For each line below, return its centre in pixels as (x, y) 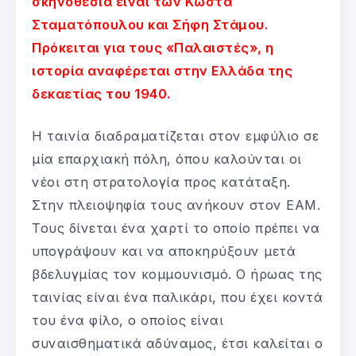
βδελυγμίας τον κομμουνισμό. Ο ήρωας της (177, 275)
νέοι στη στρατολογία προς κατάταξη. (161, 182)
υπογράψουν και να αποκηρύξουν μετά (164, 252)
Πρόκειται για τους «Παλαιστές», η (153, 48)
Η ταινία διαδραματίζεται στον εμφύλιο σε (175, 136)
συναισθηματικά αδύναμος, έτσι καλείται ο (177, 344)
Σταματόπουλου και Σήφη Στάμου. (150, 25)
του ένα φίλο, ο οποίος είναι (128, 321)
